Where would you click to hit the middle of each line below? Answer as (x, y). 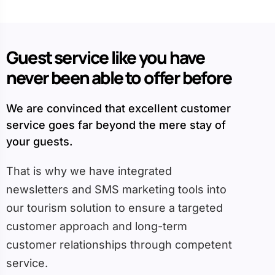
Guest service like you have (106, 57)
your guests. (39, 142)
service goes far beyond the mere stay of (116, 125)
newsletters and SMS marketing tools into (116, 190)
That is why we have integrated (89, 171)
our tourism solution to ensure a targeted (114, 208)
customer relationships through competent (119, 245)
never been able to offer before (119, 78)
